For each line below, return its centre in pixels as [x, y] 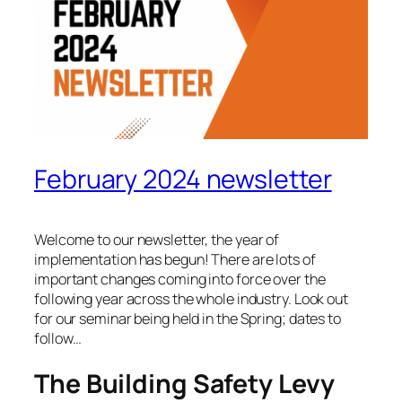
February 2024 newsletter [183, 179]
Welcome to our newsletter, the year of [157, 240]
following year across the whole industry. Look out [191, 299]
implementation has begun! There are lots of [175, 260]
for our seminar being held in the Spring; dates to [188, 319]
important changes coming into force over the [180, 280]
